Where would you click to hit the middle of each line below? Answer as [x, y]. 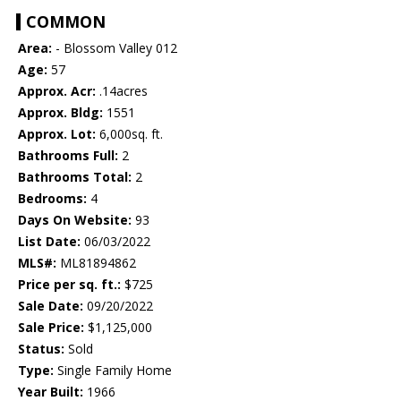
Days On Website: [75, 220]
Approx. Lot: [57, 134]
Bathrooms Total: [75, 177]
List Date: [49, 242]
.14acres [122, 91]
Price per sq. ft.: [69, 285]
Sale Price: [51, 328]
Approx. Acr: [57, 91]
